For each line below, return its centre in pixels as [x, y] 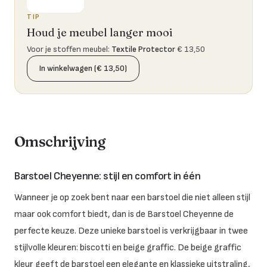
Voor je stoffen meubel [67, 49]
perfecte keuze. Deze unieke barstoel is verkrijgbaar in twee [131, 231]
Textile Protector [143, 49]
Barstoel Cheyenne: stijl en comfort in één [108, 176]
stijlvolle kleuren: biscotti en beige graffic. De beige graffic [128, 247]
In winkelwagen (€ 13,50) [83, 68]
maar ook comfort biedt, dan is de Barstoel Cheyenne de [124, 214]
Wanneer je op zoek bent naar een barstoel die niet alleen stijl [132, 197]
